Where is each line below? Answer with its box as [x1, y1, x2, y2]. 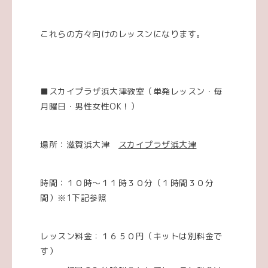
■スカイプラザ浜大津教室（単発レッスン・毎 [40, 85, 223, 97]
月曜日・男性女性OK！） [40, 100, 139, 112]
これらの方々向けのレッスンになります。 [40, 28, 205, 39]
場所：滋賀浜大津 [40, 138, 118, 150]
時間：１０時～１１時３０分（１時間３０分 [40, 176, 214, 188]
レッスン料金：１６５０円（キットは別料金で [40, 230, 223, 242]
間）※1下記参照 [40, 191, 107, 203]
